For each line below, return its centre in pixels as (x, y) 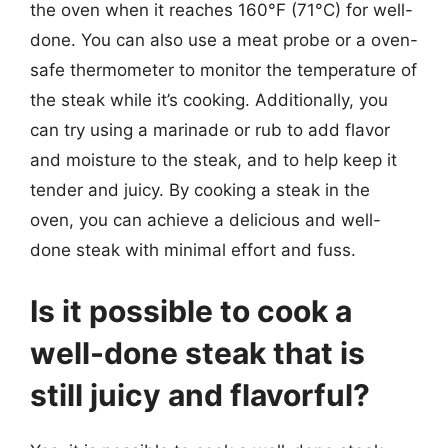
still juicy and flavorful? (200, 395)
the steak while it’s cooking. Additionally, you (209, 99)
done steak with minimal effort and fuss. (193, 249)
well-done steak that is (197, 353)
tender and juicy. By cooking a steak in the (200, 189)
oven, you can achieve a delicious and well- (205, 219)
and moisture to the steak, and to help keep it (213, 159)
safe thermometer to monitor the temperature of (223, 69)
